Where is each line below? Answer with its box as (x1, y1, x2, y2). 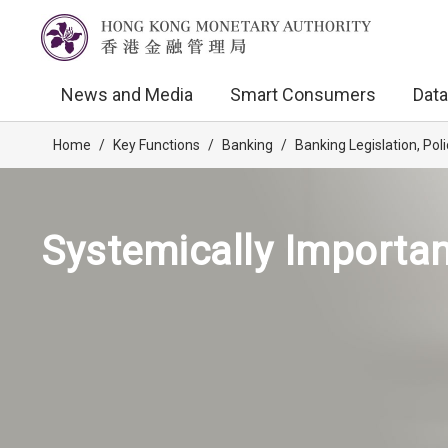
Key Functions (113, 137, 200, 153)
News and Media (61, 84, 193, 105)
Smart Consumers (230, 84, 376, 105)
